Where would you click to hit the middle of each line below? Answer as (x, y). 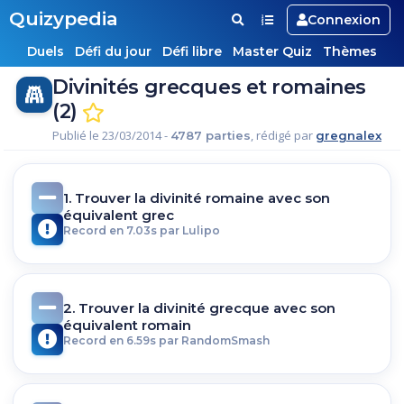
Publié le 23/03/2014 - (111, 135)
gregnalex (349, 135)
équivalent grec (119, 216)
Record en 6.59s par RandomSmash (166, 341)
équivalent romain (127, 326)
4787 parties (211, 135)
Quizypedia (64, 18)
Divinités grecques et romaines (209, 87)
